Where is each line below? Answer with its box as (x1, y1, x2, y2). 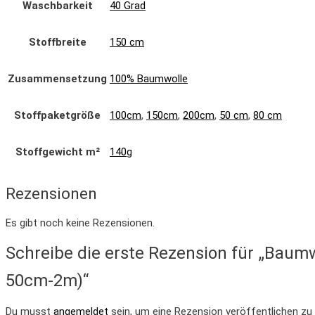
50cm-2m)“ (6, 270, 89, 290)
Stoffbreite (28, 35, 86, 49)
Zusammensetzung (8, 72, 107, 85)
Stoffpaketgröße (14, 108, 101, 122)
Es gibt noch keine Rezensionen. (6, 216, 155, 229)
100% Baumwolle (110, 72, 188, 85)
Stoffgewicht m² (15, 145, 100, 158)
